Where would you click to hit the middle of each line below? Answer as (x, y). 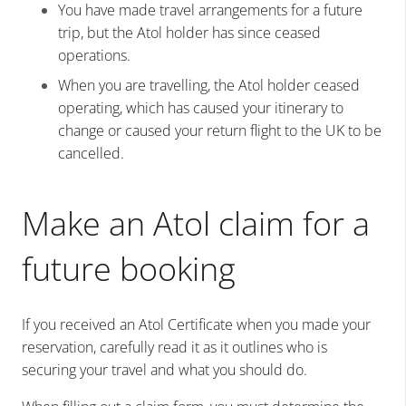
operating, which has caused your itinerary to (201, 108)
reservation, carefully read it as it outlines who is (174, 348)
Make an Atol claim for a (196, 224)
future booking (129, 269)
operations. (94, 56)
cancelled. (91, 154)
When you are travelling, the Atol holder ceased (209, 86)
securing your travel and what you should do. (164, 370)
